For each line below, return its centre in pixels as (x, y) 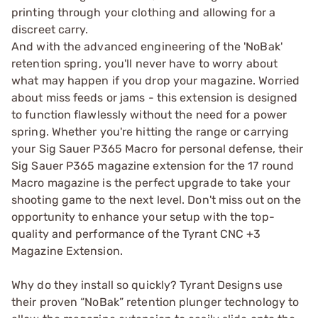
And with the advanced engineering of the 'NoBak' (147, 46)
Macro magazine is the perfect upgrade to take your (151, 182)
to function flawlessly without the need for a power (149, 114)
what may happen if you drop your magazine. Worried (156, 80)
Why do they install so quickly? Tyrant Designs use (147, 285)
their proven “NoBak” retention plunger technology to (155, 302)
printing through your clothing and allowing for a (143, 12)
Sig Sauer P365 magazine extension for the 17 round (153, 165)
